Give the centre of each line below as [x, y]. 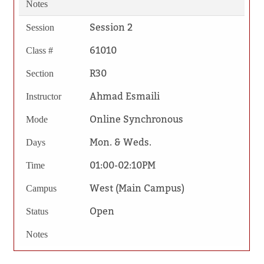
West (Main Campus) [137, 188]
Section [39, 73]
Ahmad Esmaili [124, 96]
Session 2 [111, 27]
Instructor [43, 96]
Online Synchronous [136, 119]
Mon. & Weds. [120, 142]
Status [37, 211]
